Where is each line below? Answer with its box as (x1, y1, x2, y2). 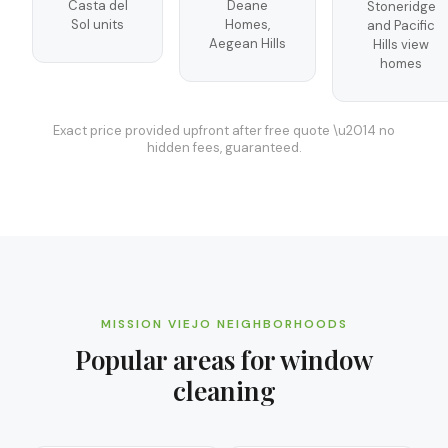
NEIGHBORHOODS (211, 316, 348, 332)
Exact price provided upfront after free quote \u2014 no (53, 122, 395, 139)
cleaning (172, 373, 276, 408)
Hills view (373, 36, 429, 53)
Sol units (71, 16, 124, 33)
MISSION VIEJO (100, 316, 212, 332)
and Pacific (367, 17, 435, 34)
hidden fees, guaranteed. (146, 139, 302, 156)
